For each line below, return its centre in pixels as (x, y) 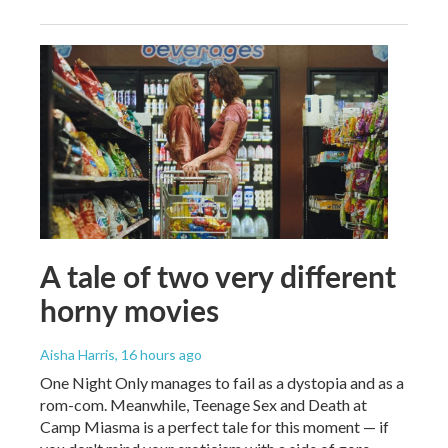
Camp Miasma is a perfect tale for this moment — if (214, 426)
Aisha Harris (77, 354)
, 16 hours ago (158, 354)
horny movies (129, 309)
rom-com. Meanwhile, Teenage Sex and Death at (203, 404)
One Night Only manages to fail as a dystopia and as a (222, 382)
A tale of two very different (218, 275)
